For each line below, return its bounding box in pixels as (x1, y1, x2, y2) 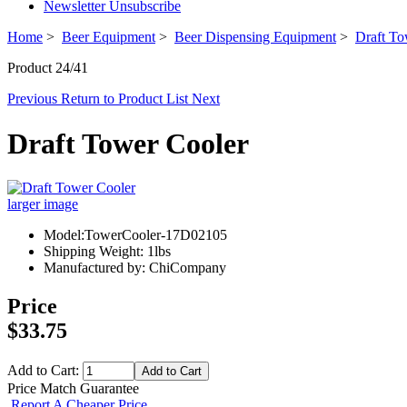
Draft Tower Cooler (7, 126, 249, 160)
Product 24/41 (7, 60, 88, 76)
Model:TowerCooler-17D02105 (44, 227, 227, 243)
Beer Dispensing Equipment (174, 29, 336, 45)
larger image (7, 196, 78, 213)
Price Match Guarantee (7, 380, 139, 396)
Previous (7, 91, 61, 107)
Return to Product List (61, 91, 192, 107)
